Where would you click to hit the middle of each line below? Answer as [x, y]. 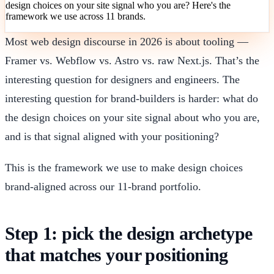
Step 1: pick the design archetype [129, 233]
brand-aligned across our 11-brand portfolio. [103, 186]
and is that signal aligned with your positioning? [112, 136]
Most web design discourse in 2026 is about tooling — [127, 41]
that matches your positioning [117, 255]
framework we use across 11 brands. [76, 16]
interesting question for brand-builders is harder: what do [131, 98]
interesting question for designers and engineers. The [122, 79]
